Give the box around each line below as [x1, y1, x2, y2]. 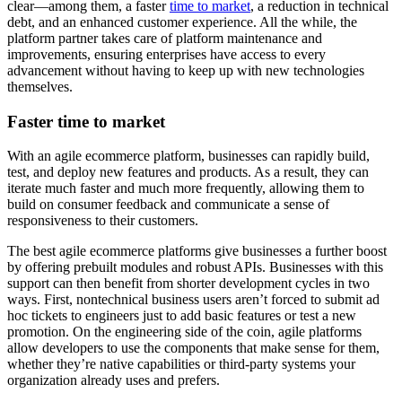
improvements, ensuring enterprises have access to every [7, 46, 326, 62]
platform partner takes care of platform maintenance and [7, 30, 322, 46]
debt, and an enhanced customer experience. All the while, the [7, 13, 357, 30]
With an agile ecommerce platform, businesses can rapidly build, [7, 148, 370, 164]
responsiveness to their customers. [7, 213, 202, 229]
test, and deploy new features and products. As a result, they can [7, 164, 369, 180]
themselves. [7, 78, 76, 94]
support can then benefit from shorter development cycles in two [7, 275, 370, 292]
